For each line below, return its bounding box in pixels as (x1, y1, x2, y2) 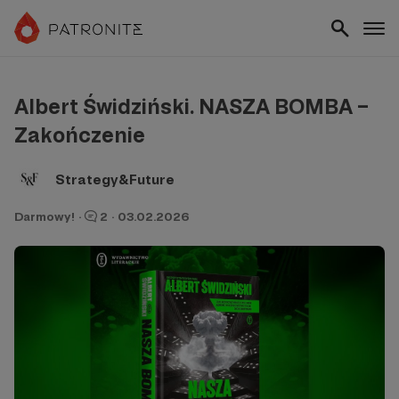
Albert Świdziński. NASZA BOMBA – (14, 94, 369, 119)
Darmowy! (14, 209, 75, 224)
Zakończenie (14, 122, 145, 148)
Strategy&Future (55, 170, 175, 188)
